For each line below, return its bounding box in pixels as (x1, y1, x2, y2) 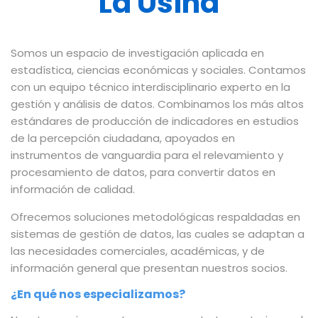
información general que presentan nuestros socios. (11, 260, 287, 275)
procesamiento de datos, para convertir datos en (11, 164, 275, 180)
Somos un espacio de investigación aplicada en (11, 45, 264, 60)
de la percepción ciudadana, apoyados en (11, 130, 235, 146)
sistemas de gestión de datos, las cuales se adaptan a (11, 226, 305, 241)
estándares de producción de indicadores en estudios (11, 113, 299, 128)
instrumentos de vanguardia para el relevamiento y (11, 147, 283, 163)
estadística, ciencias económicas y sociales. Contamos (11, 62, 306, 77)
